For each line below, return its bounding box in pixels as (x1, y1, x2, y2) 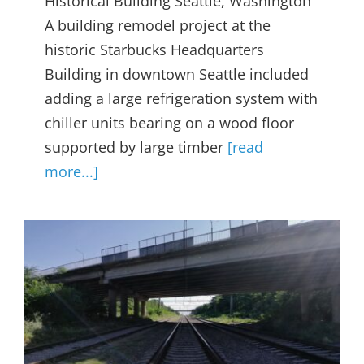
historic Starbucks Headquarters (45, 40, 264, 60)
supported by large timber (45, 137, 227, 158)
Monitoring (131, 311, 233, 339)
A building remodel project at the (45, 15, 271, 36)
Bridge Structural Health (70, 284, 294, 311)
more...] (45, 162, 98, 182)
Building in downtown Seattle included (45, 64, 309, 84)
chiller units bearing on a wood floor (45, 113, 294, 133)
